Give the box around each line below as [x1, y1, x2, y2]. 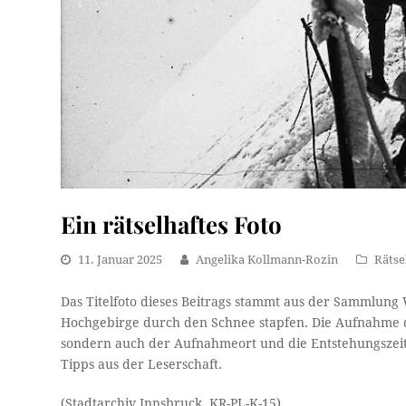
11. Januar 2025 [78, 253, 163, 267]
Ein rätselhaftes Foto [61, 208, 283, 240]
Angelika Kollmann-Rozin [196, 253, 339, 267]
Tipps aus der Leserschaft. [61, 357, 223, 372]
